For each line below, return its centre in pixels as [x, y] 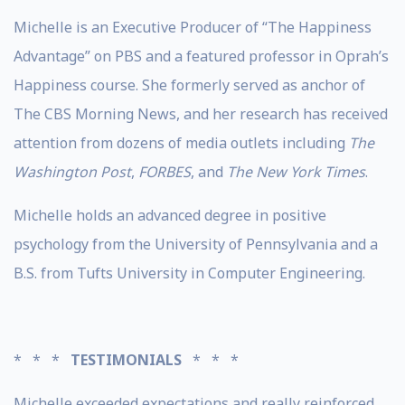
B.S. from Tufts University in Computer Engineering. [189, 273]
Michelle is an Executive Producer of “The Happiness [193, 27]
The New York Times [296, 172]
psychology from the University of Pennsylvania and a [196, 244]
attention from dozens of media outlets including [181, 143]
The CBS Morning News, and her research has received [201, 114]
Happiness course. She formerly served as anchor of [189, 85]
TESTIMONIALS [130, 360]
